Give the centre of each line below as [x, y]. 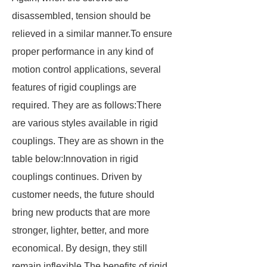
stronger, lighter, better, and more [80, 230]
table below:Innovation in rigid [75, 159]
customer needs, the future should [83, 195]
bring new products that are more [81, 212]
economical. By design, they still [80, 248]
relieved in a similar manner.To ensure [92, 34]
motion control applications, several [86, 69]
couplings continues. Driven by [77, 177]
